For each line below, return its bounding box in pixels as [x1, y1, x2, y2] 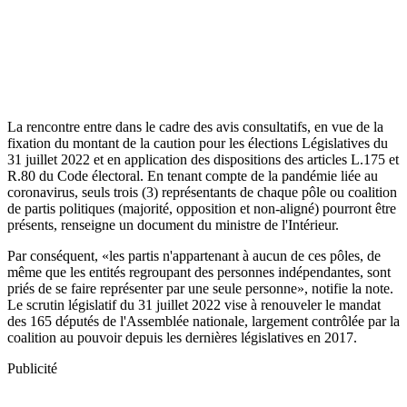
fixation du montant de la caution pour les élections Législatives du [7, 134, 388, 151]
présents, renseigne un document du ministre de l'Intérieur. [7, 216, 339, 233]
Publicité [7, 360, 57, 376]
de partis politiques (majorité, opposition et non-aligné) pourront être [7, 200, 396, 216]
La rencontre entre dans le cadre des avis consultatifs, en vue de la [7, 118, 383, 134]
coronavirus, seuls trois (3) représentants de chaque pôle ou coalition [7, 184, 397, 200]
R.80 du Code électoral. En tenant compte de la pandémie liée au [7, 167, 378, 184]
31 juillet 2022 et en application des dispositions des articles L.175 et [7, 151, 399, 167]
